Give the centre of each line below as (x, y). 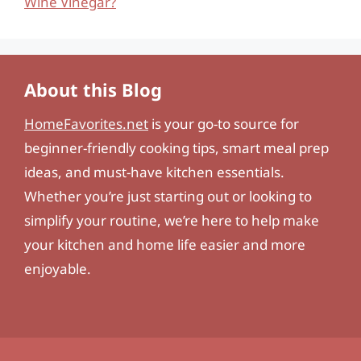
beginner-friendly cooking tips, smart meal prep (176, 147)
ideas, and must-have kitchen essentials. (154, 172)
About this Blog (93, 89)
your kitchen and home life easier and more (165, 244)
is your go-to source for (224, 123)
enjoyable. (58, 268)
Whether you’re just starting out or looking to (168, 196)
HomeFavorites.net (86, 123)
